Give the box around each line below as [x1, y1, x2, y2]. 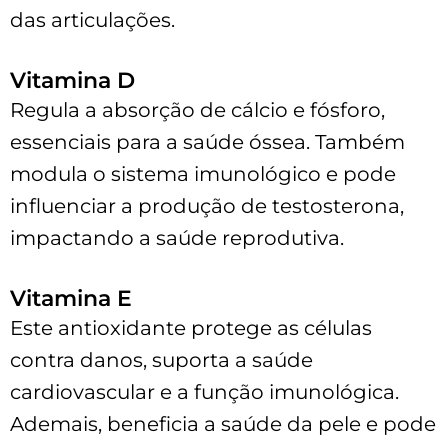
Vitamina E [10, 284, 132, 312]
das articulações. [10, 7, 175, 32]
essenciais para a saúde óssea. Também [10, 129, 405, 154]
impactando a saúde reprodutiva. [10, 225, 344, 250]
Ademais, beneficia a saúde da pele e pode [10, 411, 436, 436]
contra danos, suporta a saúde [10, 347, 313, 372]
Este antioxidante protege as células [10, 315, 372, 340]
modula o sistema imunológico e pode [10, 161, 396, 186]
